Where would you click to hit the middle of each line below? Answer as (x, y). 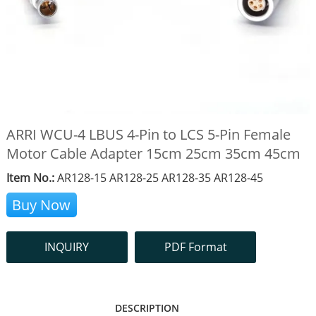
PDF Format (195, 247)
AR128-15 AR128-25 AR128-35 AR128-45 (158, 178)
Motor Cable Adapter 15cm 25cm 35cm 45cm (153, 154)
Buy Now (42, 205)
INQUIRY (67, 247)
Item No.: (30, 178)
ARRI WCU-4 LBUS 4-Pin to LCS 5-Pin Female (148, 135)
